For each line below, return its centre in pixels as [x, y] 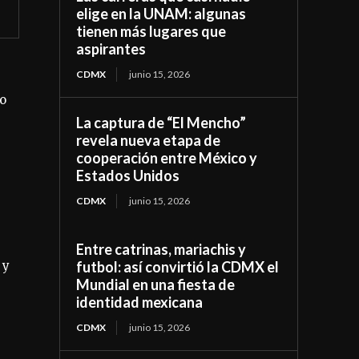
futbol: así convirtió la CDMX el [178, 266]
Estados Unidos [128, 175]
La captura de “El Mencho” [161, 122]
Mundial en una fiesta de [156, 284]
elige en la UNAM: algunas [161, 13]
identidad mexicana [140, 302]
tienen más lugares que [151, 31]
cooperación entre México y [167, 157]
